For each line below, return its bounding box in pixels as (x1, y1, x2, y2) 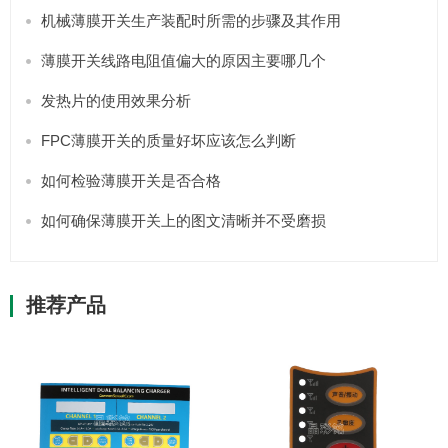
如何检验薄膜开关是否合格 (41, 171, 221, 189)
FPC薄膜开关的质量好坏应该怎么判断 (41, 131, 296, 149)
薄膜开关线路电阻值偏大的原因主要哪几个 (41, 51, 326, 69)
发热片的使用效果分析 (41, 91, 191, 109)
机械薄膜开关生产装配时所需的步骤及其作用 (41, 11, 341, 29)
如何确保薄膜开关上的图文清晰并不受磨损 (41, 211, 326, 229)
